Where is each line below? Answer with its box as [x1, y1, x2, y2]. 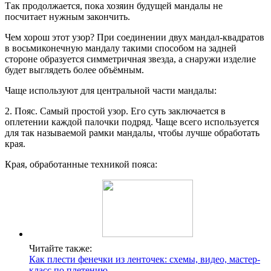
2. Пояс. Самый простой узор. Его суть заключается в [5, 106, 226, 117]
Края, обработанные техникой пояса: [5, 159, 157, 170]
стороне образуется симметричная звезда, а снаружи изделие [5, 54, 256, 65]
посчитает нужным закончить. [5, 11, 130, 22]
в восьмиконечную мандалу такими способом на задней [5, 43, 237, 54]
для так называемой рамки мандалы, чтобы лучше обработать [5, 128, 260, 139]
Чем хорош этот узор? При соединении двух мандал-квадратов [5, 32, 264, 43]
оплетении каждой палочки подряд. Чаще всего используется [5, 117, 259, 128]
